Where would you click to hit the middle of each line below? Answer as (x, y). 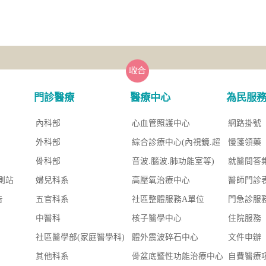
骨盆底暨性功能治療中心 (178, 256)
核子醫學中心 (157, 218)
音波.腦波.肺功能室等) (173, 161)
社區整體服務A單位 (168, 199)
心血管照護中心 (161, 123)
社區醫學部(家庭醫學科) (80, 237)
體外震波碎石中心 (165, 237)
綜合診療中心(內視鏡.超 (176, 142)
